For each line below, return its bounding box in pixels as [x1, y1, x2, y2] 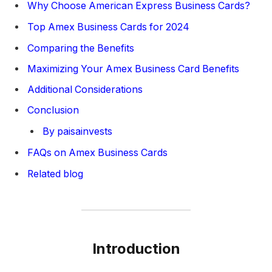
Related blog [27, 168, 83, 180]
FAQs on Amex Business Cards [27, 147, 168, 159]
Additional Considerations [27, 83, 143, 95]
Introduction [92, 239, 180, 257]
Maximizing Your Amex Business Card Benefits [27, 63, 239, 75]
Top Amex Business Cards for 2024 [27, 21, 189, 33]
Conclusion [27, 104, 79, 117]
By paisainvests [42, 126, 112, 138]
